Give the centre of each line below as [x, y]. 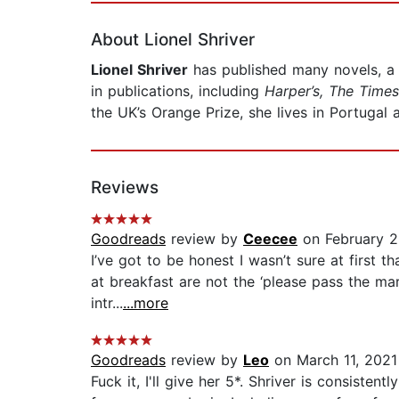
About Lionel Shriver [173, 40]
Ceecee [270, 239]
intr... [107, 303]
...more [146, 303]
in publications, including [175, 91]
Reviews [125, 188]
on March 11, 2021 [333, 360]
